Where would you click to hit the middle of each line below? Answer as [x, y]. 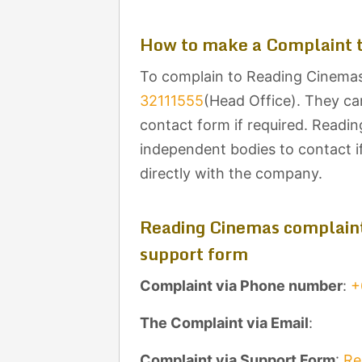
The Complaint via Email [224, 323]
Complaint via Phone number [241, 286]
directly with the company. [231, 173]
